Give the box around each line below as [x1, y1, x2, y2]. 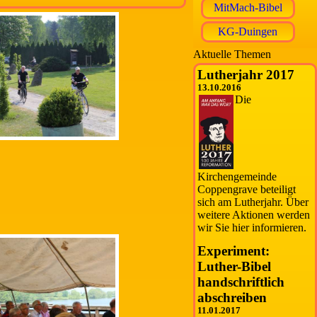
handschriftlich [197, 275, 285, 290]
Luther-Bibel [197, 259, 272, 275]
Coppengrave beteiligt [197, 183, 296, 196]
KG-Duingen [218, 25, 278, 38]
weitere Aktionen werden [197, 209, 311, 221]
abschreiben [197, 290, 267, 306]
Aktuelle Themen [193, 48, 271, 61]
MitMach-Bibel [213, 1, 282, 14]
